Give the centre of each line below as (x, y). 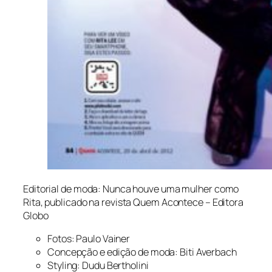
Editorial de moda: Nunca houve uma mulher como (131, 189)
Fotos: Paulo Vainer (89, 239)
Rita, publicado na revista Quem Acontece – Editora (133, 202)
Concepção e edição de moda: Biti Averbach (142, 252)
